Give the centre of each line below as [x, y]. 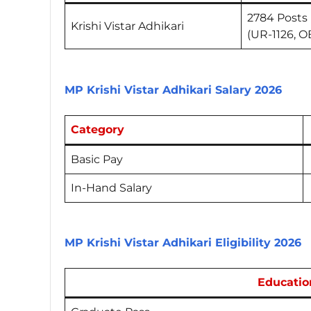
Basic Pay [98, 159]
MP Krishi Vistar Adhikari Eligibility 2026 [183, 243]
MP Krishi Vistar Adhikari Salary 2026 [173, 90]
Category [98, 129]
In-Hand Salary [111, 187]
